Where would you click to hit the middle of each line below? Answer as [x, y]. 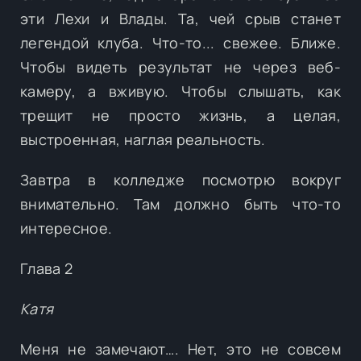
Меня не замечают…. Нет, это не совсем [180, 349]
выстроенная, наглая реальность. [143, 139]
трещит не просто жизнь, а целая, [180, 115]
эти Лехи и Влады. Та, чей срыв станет [180, 18]
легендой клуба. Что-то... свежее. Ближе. [180, 42]
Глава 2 [46, 268]
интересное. [66, 228]
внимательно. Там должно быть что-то [180, 203]
